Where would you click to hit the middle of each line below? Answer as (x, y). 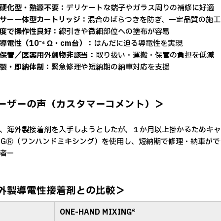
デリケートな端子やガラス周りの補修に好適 (140, 8)
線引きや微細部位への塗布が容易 (114, 32)
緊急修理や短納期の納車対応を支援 (110, 67)
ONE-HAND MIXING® (98, 212)
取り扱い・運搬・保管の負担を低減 (155, 55)
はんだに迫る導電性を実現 (138, 44)
